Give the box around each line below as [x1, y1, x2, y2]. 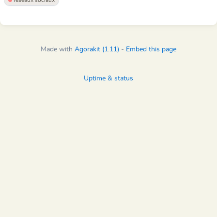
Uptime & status [84, 75, 133, 82]
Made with [41, 46, 75, 53]
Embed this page [126, 46, 176, 53]
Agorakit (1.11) [75, 46, 119, 53]
